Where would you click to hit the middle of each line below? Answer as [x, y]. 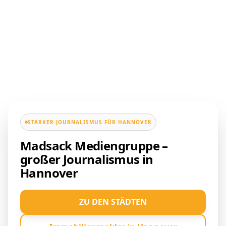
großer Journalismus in [87, 159]
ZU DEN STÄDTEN [113, 202]
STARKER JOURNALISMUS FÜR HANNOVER [90, 122]
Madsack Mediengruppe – [94, 146]
